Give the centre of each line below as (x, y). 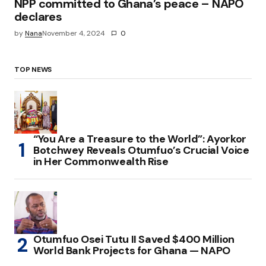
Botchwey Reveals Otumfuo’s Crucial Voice (141, 151)
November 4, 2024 (74, 34)
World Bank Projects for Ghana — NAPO (132, 251)
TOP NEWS (33, 70)
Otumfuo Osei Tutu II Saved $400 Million (134, 240)
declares (38, 17)
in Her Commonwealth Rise (101, 162)
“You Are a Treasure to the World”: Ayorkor (140, 139)
